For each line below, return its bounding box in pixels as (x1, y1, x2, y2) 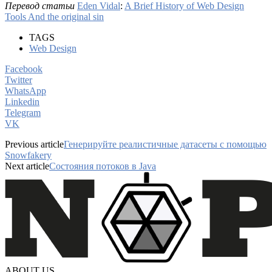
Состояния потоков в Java (49, 160, 156, 171)
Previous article (5, 138, 64, 149)
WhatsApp (5, 85, 46, 96)
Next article (5, 160, 49, 171)
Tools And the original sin (5, 11, 104, 22)
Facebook (5, 63, 42, 74)
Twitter (5, 74, 32, 85)
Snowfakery (5, 149, 52, 160)
